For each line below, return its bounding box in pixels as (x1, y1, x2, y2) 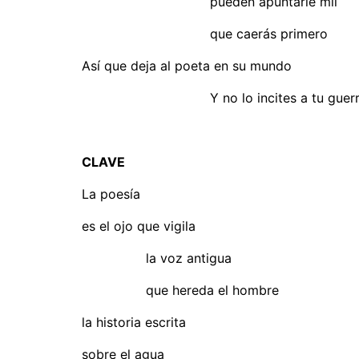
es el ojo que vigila (82, 218, 196, 234)
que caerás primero (82, 26, 328, 42)
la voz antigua (82, 250, 232, 266)
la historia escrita (82, 314, 186, 330)
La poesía (82, 186, 140, 202)
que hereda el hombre (82, 282, 279, 298)
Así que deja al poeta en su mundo (82, 58, 292, 74)
